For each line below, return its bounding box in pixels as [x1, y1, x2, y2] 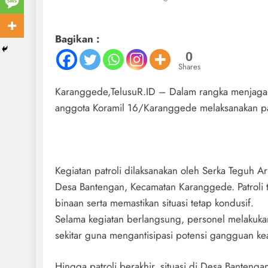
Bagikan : [55, 31, 99, 46]
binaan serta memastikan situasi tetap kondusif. [55, 195, 254, 210]
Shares [178, 60, 200, 72]
